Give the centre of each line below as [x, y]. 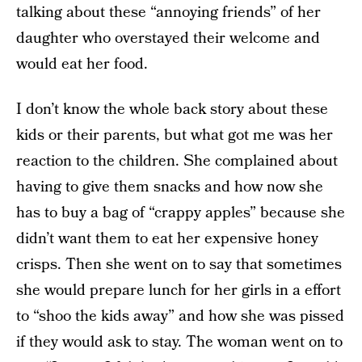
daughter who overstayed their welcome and [168, 38]
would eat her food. [82, 64]
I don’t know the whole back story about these [172, 109]
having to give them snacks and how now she [170, 187]
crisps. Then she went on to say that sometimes [179, 265]
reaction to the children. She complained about [177, 161]
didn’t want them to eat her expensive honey [167, 239]
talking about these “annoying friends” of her [168, 13]
